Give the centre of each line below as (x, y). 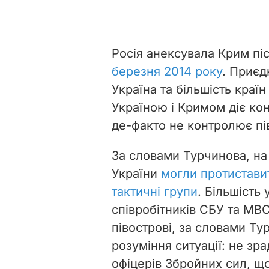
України (136, 173)
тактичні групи (155, 191)
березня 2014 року (167, 71)
